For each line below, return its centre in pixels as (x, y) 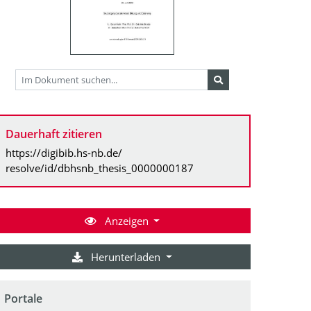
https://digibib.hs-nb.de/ (64, 152)
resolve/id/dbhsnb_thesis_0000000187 (100, 168)
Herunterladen (126, 257)
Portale (23, 298)
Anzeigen (126, 220)
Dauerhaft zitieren (54, 134)
